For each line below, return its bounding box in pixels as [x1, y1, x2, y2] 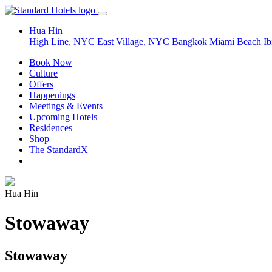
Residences [29, 123, 72, 133]
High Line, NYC [29, 36, 95, 47]
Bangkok [172, 36, 207, 47]
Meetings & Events [29, 101, 103, 111]
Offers [29, 79, 53, 89]
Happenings [29, 90, 75, 100]
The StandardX [29, 144, 88, 155]
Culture [29, 68, 58, 78]
